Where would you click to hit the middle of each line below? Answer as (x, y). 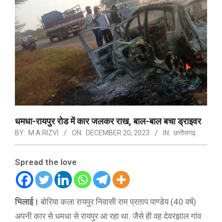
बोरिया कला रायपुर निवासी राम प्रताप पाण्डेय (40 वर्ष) (117, 202)
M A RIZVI (43, 133)
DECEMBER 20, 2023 (118, 133)
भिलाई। (27, 202)
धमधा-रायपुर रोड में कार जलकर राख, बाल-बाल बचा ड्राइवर (108, 121)
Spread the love (46, 162)
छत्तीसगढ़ (185, 133)
